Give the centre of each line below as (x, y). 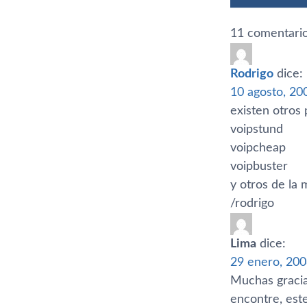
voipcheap (258, 148)
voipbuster (259, 166)
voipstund (257, 129)
